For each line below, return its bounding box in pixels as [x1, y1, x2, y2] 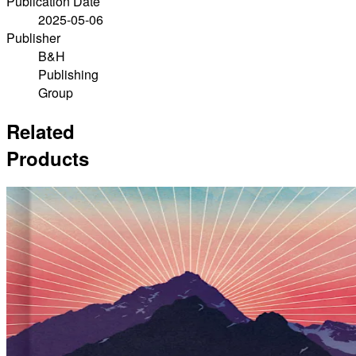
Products [6, 144, 89, 172]
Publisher [6, 28, 60, 47]
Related [6, 117, 75, 145]
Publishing [38, 64, 99, 83]
